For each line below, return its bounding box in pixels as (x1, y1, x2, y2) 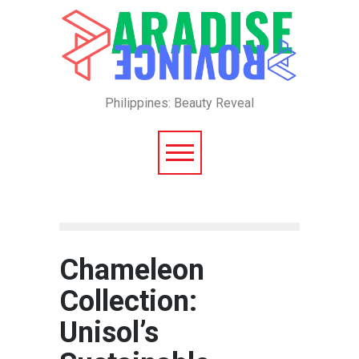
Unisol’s (59, 316, 159, 350)
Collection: (59, 284, 197, 319)
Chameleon (59, 253, 204, 288)
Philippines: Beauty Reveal (105, 95, 254, 111)
